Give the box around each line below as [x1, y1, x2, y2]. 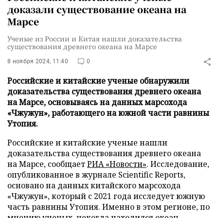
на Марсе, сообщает [7, 159, 87, 169]
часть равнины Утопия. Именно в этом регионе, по [7, 201, 210, 212]
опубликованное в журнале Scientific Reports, [7, 169, 185, 180]
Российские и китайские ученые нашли [7, 137, 167, 148]
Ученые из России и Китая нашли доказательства [7, 34, 182, 43]
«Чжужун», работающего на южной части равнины [7, 108, 209, 118]
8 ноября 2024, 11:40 [7, 58, 68, 65]
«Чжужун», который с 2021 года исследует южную [7, 191, 205, 201]
